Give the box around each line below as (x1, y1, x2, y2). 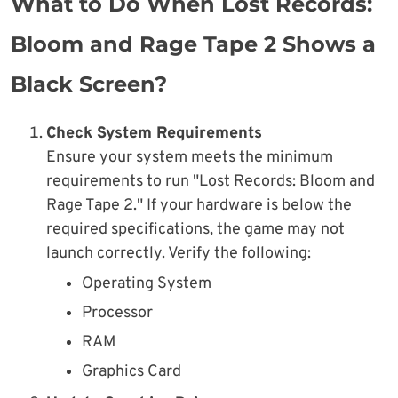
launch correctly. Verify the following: (46, 243, 311, 264)
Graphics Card (82, 361, 181, 382)
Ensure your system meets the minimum (46, 147, 333, 168)
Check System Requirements (46, 123, 262, 144)
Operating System (82, 273, 211, 294)
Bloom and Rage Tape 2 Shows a (11, 30, 376, 57)
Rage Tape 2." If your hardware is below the (46, 195, 352, 216)
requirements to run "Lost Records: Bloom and (46, 171, 375, 192)
